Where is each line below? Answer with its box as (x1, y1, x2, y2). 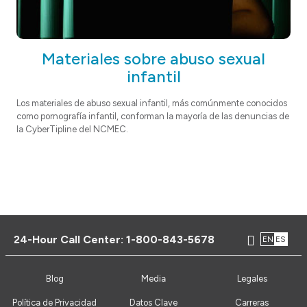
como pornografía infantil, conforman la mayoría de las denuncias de (16, 111, 289, 122)
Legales (236, 273, 267, 284)
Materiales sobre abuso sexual (42, 49, 265, 69)
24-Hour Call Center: (14, 232, 126, 246)
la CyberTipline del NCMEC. (16, 124, 128, 135)
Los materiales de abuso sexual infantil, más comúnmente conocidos (16, 98, 287, 109)
